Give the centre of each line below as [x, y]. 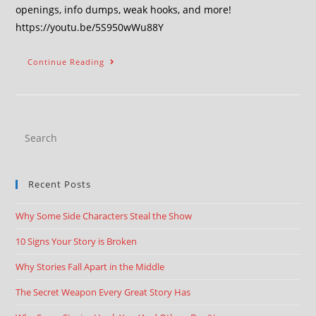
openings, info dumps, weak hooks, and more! [124, 10]
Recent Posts [60, 184]
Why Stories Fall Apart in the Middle [90, 267]
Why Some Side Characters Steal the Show [104, 216]
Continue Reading [66, 62]
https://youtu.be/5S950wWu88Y [90, 27]
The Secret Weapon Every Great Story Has [103, 292]
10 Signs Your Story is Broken [77, 241]
